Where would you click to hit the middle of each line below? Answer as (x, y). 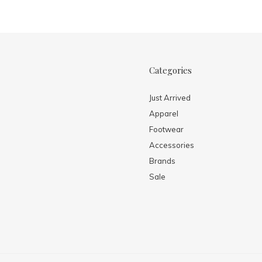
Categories (170, 70)
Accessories (171, 145)
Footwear (166, 129)
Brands (162, 161)
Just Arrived (170, 97)
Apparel (163, 113)
